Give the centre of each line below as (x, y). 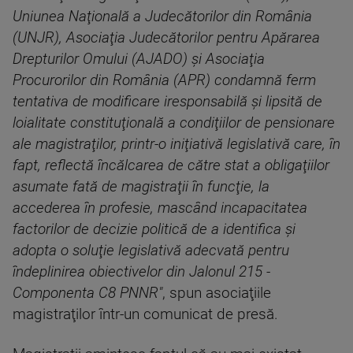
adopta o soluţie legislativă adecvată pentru (151, 251)
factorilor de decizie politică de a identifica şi (154, 229)
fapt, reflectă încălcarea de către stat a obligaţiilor (171, 165)
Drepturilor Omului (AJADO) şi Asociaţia (139, 59)
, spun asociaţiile (217, 293)
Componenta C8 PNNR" (87, 293)
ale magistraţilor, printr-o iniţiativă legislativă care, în (176, 144)
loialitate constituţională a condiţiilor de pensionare (174, 123)
